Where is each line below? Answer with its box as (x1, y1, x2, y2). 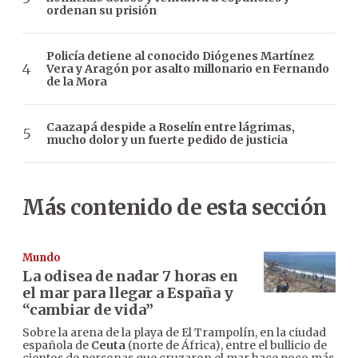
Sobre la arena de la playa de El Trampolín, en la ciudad (22, 325, 326, 340)
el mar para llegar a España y (22, 284, 233, 303)
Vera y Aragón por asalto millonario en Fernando (46, 62, 329, 77)
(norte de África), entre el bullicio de (125, 338, 327, 353)
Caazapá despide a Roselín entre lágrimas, (46, 120, 295, 135)
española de (22, 338, 91, 353)
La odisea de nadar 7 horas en (22, 267, 238, 286)
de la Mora (46, 74, 107, 89)
